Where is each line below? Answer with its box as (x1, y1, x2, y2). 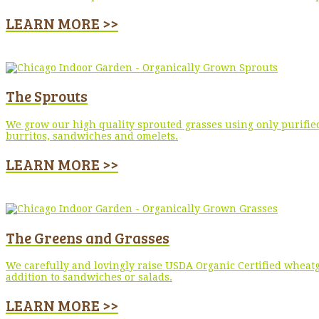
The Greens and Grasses (6, 226, 169, 248)
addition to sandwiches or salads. (6, 271, 172, 283)
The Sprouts (6, 85, 88, 107)
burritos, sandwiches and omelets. (6, 130, 178, 142)
